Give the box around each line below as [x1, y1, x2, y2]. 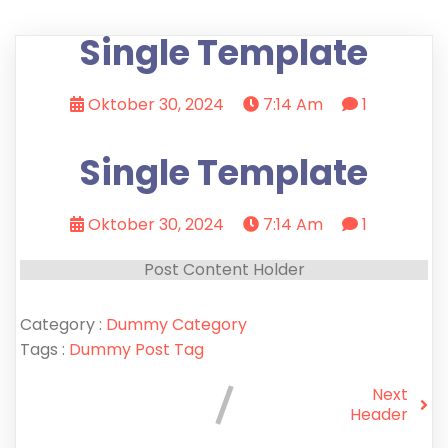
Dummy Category [106, 313, 247, 336]
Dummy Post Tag [69, 338, 204, 361]
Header [350, 403, 408, 426]
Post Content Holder [143, 258, 305, 281]
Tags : [20, 338, 65, 361]
